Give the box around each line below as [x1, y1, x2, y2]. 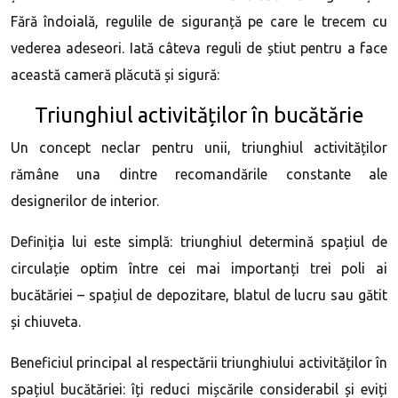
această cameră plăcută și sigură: [11, 67, 219, 83]
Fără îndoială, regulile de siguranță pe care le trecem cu [11, 13, 387, 29]
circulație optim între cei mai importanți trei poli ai [11, 260, 387, 276]
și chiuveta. [11, 314, 81, 330]
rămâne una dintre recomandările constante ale [11, 166, 387, 182]
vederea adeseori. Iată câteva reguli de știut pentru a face [11, 40, 387, 56]
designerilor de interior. [11, 193, 159, 209]
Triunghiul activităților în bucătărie [34, 103, 364, 126]
